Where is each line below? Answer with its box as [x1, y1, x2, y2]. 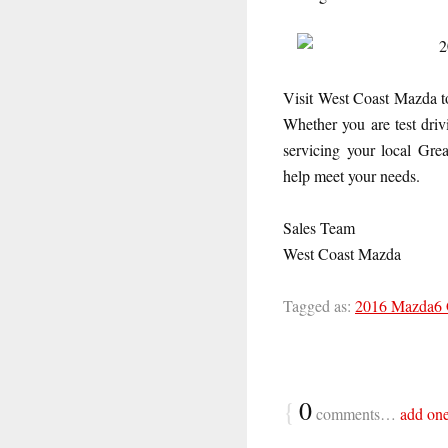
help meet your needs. [283, 164, 420, 186]
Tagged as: [283, 294, 351, 316]
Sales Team [283, 216, 355, 238]
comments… [312, 402, 400, 424]
